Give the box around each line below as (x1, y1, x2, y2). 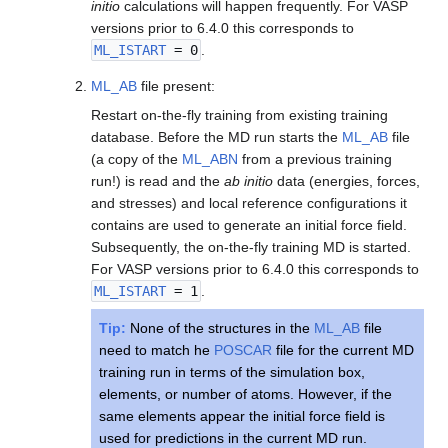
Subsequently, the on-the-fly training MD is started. (91, 238, 412, 255)
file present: (137, 77, 216, 94)
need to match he (99, 341, 215, 358)
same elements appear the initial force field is (99, 407, 386, 424)
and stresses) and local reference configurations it (91, 194, 408, 211)
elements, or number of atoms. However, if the (99, 385, 393, 402)
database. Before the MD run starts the (91, 128, 343, 145)
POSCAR (214, 341, 273, 358)
